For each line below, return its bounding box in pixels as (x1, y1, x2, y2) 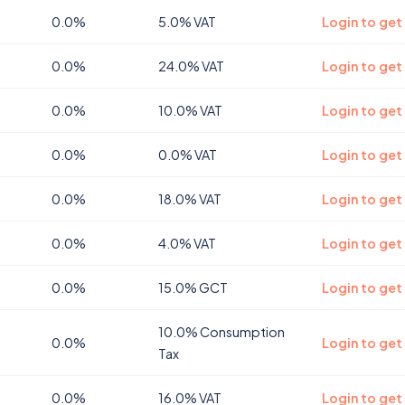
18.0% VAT (158, 191, 221, 207)
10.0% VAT (158, 102, 222, 118)
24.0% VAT (158, 58, 224, 74)
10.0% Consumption (158, 324, 285, 340)
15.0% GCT (158, 279, 228, 296)
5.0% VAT (158, 14, 216, 30)
